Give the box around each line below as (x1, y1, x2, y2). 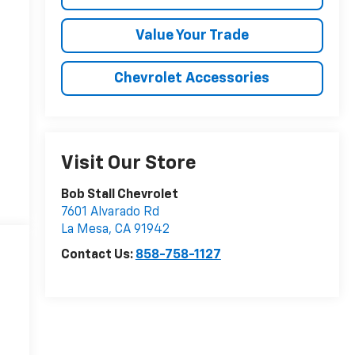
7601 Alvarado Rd (60, 205, 159, 219)
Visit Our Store (60, 153, 197, 173)
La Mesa (60, 223, 109, 236)
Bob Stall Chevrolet (60, 188, 178, 201)
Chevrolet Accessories (114, 71, 270, 86)
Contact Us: (60, 248, 136, 261)
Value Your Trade (135, 28, 249, 43)
